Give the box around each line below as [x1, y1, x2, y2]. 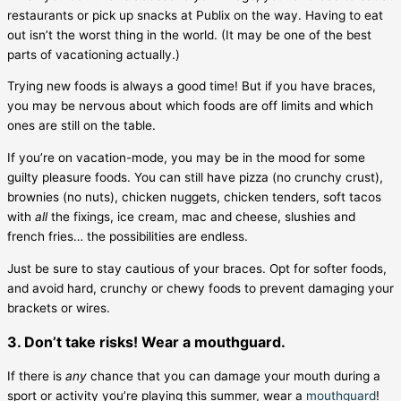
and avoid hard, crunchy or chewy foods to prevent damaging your [7, 280, 394, 295]
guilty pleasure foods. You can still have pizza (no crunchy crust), [7, 170, 383, 185]
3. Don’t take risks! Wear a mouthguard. [7, 332, 286, 351]
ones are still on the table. [7, 118, 156, 133]
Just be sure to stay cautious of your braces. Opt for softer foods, [7, 260, 387, 276]
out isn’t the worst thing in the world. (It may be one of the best [7, 27, 371, 42]
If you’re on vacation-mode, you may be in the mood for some [7, 150, 365, 166]
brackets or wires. [7, 300, 110, 315]
